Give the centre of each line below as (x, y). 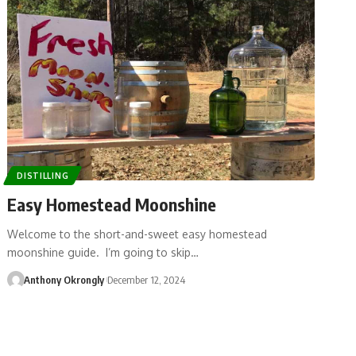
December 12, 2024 (147, 279)
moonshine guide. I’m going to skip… (103, 252)
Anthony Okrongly (64, 279)
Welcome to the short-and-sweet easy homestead (137, 234)
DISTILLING (43, 175)
